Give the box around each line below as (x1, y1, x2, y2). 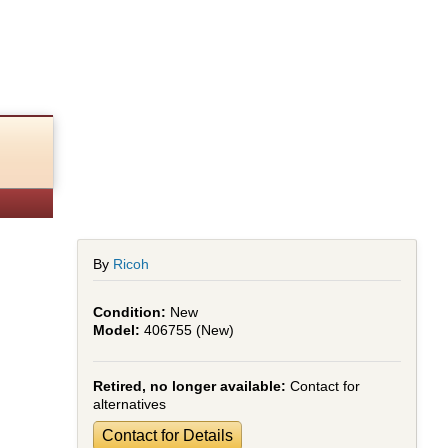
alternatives (93, 396, 167, 412)
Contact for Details (102, 427, 234, 444)
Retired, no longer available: (93, 378, 287, 394)
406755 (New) (144, 322, 235, 338)
